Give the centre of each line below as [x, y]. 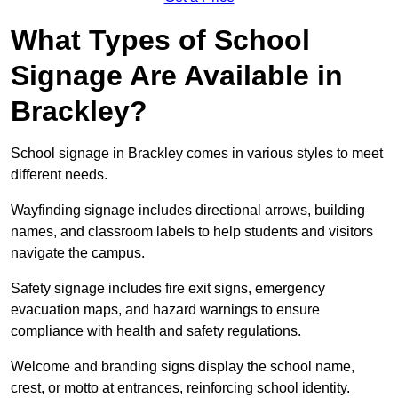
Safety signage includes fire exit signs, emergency [168, 289]
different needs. [61, 175]
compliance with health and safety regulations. [158, 331]
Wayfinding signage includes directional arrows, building [188, 211]
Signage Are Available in [177, 76]
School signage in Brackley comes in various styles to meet [197, 154]
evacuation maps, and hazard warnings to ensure [165, 310]
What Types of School [160, 40]
